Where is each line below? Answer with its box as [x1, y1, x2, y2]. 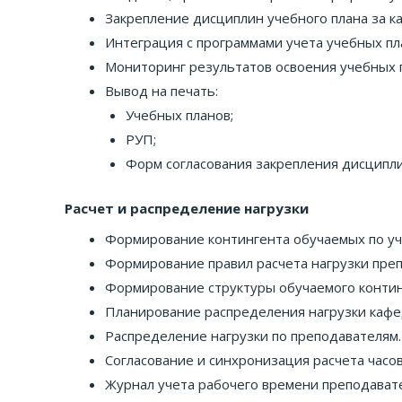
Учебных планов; [125, 106, 233, 124]
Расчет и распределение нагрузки [65, 198, 309, 217]
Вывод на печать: [105, 82, 218, 100]
